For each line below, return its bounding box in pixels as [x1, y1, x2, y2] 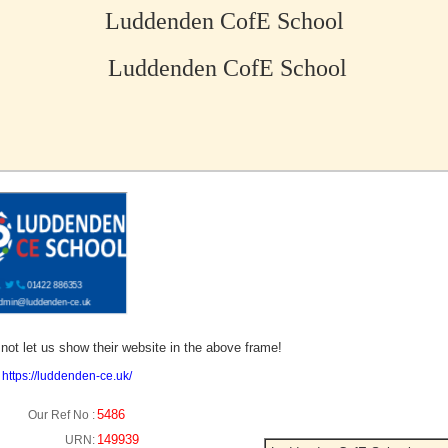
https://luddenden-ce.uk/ [2, 369, 132, 384]
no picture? [48, 299, 109, 313]
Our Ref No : [28, 408, 95, 422]
